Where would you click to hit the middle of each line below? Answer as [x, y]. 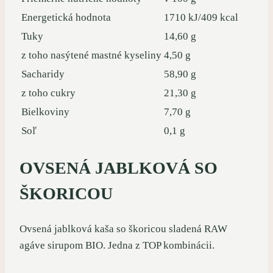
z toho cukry [48, 93]
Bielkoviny [45, 112]
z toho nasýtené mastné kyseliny [91, 55]
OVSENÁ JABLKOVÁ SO [119, 168]
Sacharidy [43, 74]
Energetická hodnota [66, 18]
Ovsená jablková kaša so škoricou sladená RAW [123, 229]
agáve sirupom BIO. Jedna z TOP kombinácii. [117, 245]
